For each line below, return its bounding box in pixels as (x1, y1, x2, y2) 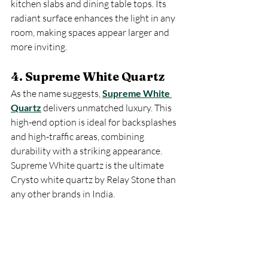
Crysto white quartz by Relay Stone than (11, 173, 178, 185)
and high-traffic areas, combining (11, 130, 146, 142)
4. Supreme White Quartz (11, 69, 165, 84)
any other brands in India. (11, 188, 115, 200)
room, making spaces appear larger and (11, 26, 171, 38)
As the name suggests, (11, 87, 102, 99)
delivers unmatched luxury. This (41, 102, 173, 114)
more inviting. (11, 41, 67, 53)
